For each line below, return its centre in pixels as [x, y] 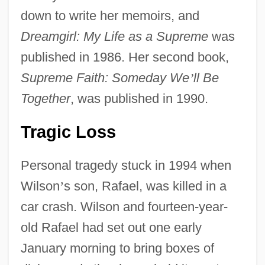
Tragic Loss [68, 132]
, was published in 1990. [139, 98]
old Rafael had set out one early [111, 227]
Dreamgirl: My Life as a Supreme [114, 36]
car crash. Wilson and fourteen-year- [124, 206]
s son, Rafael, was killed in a [145, 186]
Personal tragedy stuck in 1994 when [126, 165]
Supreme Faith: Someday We [105, 77]
